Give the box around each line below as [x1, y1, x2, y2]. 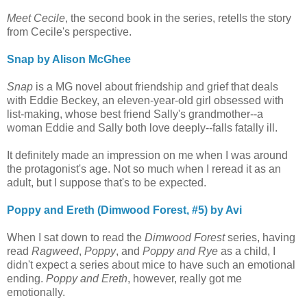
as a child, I [218, 245, 275, 257]
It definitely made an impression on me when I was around [7, 149, 288, 161]
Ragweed [32, 245, 79, 257]
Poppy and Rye [143, 245, 218, 257]
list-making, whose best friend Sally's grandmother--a [7, 108, 263, 120]
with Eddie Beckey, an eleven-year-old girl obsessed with [7, 94, 284, 106]
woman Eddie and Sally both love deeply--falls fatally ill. [7, 121, 278, 134]
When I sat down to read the [7, 231, 145, 243]
